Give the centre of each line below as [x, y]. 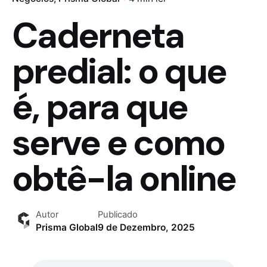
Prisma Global [67, 227]
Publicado [118, 214]
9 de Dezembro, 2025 [146, 227]
